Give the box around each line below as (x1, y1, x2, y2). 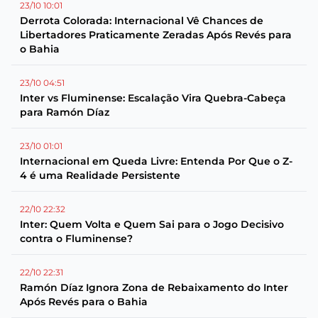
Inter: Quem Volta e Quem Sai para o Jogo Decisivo (20, 218, 284, 231)
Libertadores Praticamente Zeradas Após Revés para (20, 28, 292, 41)
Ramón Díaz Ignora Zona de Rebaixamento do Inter (20, 281, 288, 294)
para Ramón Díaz (20, 106, 109, 119)
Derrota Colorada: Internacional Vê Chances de (20, 14, 263, 27)
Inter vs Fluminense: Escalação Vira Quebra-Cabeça (20, 92, 286, 104)
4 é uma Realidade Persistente (20, 169, 180, 182)
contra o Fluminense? (20, 232, 133, 245)
